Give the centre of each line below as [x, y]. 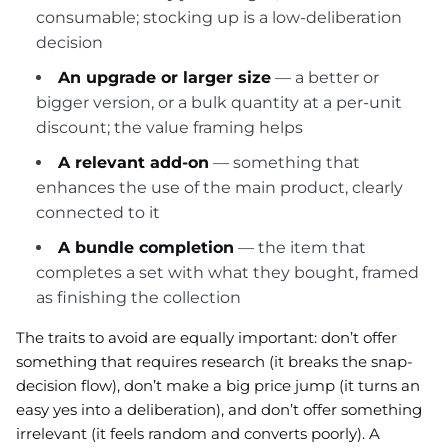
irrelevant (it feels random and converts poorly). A [198, 433]
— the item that [300, 247]
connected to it [98, 212]
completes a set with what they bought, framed [227, 272]
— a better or [325, 77]
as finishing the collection [138, 297]
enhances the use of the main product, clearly [219, 187]
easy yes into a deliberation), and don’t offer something [219, 409]
